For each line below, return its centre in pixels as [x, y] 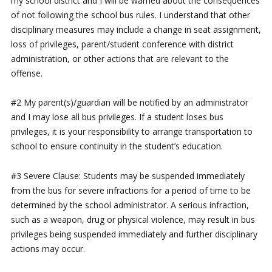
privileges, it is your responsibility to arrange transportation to [131, 132]
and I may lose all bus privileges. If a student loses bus [117, 117]
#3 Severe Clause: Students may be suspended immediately [127, 175]
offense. [26, 73]
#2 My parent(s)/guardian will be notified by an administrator [129, 103]
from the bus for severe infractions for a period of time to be [131, 190]
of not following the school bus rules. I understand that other [130, 15]
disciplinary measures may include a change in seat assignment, [136, 29]
